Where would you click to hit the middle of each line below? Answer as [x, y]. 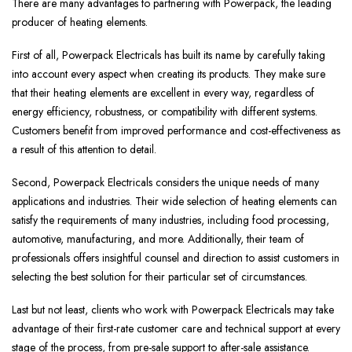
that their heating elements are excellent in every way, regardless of [163, 93]
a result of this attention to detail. [84, 150]
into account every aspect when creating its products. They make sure [169, 74]
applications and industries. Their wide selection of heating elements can [174, 202]
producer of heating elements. [80, 22]
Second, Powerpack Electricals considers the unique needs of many [165, 183]
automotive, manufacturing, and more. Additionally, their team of [158, 239]
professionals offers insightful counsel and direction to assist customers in [176, 258]
